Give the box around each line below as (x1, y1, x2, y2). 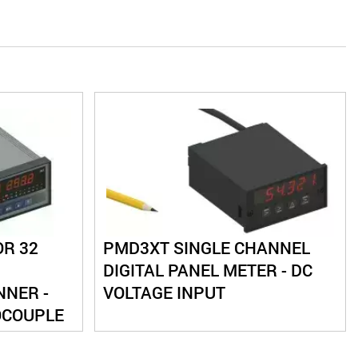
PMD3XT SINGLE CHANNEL (102, 237, 310, 260)
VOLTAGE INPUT (102, 281, 225, 304)
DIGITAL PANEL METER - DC (102, 259, 312, 282)
